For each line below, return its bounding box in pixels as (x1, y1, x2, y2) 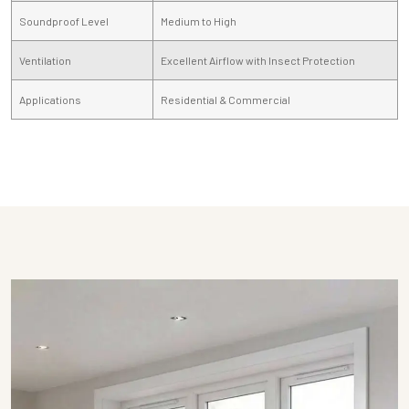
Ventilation (19, 53, 71, 67)
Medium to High (161, 14, 236, 27)
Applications (19, 92, 81, 106)
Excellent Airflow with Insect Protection (161, 53, 355, 67)
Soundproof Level (19, 14, 109, 27)
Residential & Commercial (161, 92, 290, 106)
